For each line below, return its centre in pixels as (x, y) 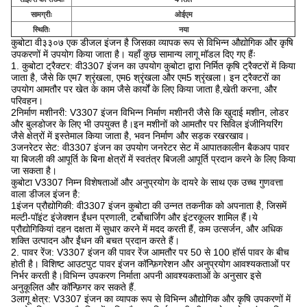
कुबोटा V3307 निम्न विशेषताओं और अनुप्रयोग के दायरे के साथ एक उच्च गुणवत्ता (147, 182)
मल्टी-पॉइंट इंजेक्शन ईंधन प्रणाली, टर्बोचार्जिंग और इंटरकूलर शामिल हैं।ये (134, 217)
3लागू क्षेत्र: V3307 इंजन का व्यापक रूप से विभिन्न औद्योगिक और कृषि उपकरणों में (151, 299)
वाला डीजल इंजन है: (46, 194)
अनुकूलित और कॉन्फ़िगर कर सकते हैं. (74, 287)
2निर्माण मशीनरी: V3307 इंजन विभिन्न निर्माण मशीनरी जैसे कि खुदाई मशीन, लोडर (150, 112)
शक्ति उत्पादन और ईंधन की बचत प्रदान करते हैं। (95, 241)
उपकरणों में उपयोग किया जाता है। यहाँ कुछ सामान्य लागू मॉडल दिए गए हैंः (133, 54)
